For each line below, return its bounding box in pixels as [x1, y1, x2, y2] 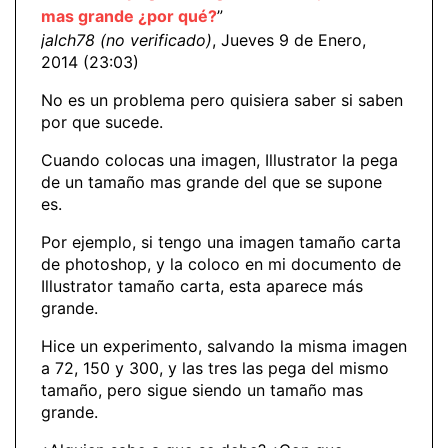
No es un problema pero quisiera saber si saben [41, 89, 403, 110]
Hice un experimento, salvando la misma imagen [41, 335, 407, 356]
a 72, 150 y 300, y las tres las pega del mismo [41, 357, 389, 378]
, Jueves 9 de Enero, [212, 29, 366, 50]
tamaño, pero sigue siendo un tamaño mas [41, 379, 363, 400]
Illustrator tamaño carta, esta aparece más [41, 275, 363, 296]
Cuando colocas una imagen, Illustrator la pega [41, 149, 398, 170]
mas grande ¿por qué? [41, 5, 217, 26]
